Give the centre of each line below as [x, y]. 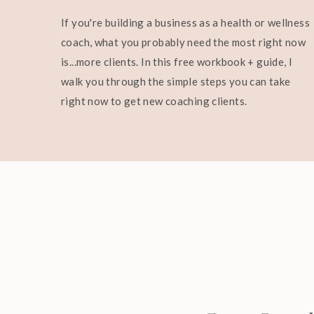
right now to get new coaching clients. [155, 101]
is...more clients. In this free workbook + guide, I [177, 62]
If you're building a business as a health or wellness [185, 22]
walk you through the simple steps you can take [176, 81]
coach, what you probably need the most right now [183, 42]
